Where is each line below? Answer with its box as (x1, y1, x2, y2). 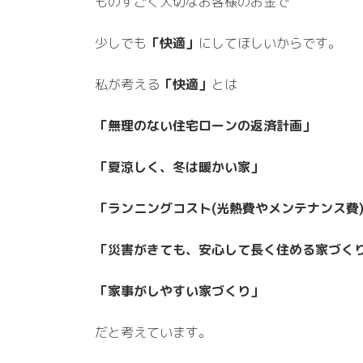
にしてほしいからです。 (199, 34, 341, 52)
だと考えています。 (95, 323, 211, 341)
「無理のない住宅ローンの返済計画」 (95, 117, 315, 135)
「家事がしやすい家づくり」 (95, 282, 263, 300)
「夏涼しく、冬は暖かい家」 (95, 158, 263, 176)
